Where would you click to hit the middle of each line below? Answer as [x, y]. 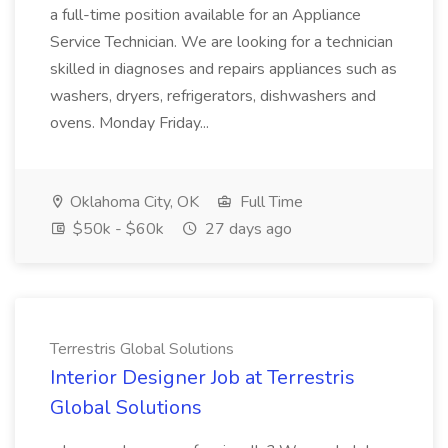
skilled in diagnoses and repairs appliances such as [223, 69]
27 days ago [246, 229]
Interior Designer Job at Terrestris [202, 377]
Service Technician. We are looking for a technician [221, 42]
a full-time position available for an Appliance [205, 15]
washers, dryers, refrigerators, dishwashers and [213, 96]
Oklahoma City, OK [132, 202]
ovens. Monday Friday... [131, 123]
